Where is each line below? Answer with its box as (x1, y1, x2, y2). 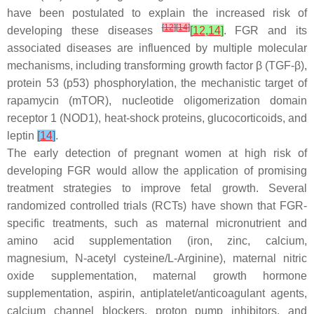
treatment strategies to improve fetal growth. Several (7, 182, 307, 194)
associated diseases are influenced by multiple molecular (7, 42, 307, 54)
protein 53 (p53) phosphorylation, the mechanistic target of (7, 77, 307, 89)
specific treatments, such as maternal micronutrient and (7, 217, 307, 229)
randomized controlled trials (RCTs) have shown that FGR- (7, 200, 307, 212)
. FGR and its (223, 25, 307, 36)
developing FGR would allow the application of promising (7, 165, 307, 177)
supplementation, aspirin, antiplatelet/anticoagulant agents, (7, 287, 307, 299)
